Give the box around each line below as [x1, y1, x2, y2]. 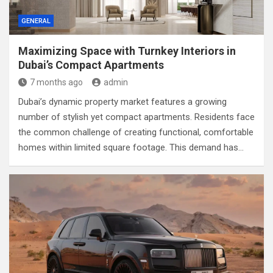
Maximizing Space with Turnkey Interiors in [18, 44, 236, 57]
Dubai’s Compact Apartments [18, 58, 164, 71]
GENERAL [21, 17, 51, 25]
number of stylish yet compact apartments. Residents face [18, 112, 255, 122]
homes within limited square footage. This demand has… [18, 142, 244, 153]
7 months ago [30, 77, 83, 87]
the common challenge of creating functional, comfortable [18, 127, 253, 138]
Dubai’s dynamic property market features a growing [18, 96, 227, 107]
